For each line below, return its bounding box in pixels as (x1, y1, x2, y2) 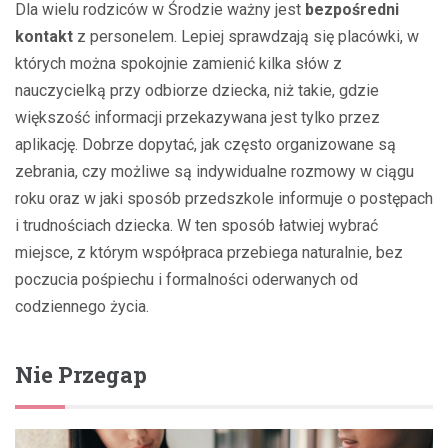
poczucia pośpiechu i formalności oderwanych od (15, 269, 358, 289)
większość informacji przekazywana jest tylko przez (15, 107, 380, 127)
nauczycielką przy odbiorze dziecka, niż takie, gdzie (15, 80, 379, 100)
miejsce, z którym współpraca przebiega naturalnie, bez (15, 242, 403, 262)
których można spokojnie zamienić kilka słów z (15, 53, 342, 73)
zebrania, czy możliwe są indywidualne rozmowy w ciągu (15, 161, 414, 181)
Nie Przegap (15, 359, 147, 389)
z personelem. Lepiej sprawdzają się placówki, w (73, 26, 419, 46)
